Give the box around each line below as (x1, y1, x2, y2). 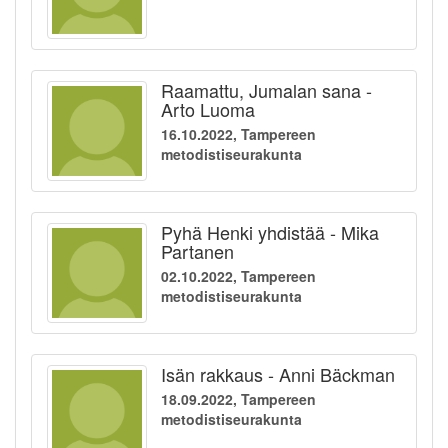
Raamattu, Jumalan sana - (161, 77, 372, 104)
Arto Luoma (161, 96, 255, 123)
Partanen (161, 238, 234, 265)
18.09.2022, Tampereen (161, 389, 316, 410)
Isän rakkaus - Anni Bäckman (161, 361, 395, 388)
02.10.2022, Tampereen (161, 266, 316, 287)
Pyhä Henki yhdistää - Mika (161, 219, 379, 246)
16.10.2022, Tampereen (161, 124, 316, 145)
